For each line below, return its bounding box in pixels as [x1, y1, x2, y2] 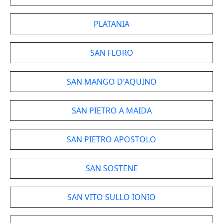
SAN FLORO [90, 47, 133, 58]
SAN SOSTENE [85, 163, 138, 174]
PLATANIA [94, 18, 129, 29]
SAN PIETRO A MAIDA [71, 105, 152, 116]
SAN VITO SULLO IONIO [67, 192, 156, 203]
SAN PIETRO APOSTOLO [67, 134, 156, 145]
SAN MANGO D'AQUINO [66, 76, 157, 87]
